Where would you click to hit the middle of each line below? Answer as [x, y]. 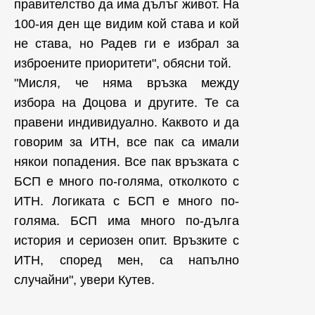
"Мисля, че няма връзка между [127, 83]
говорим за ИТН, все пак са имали [127, 142]
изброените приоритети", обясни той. [124, 63]
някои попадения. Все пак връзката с [127, 162]
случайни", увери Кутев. [86, 280]
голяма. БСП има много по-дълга [127, 221]
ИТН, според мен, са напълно [127, 260]
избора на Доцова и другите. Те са [127, 103]
